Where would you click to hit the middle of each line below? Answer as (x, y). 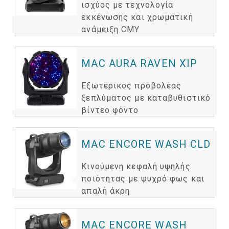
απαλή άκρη (106, 191)
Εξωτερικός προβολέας (132, 86)
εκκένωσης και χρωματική (137, 17)
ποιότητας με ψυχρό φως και (143, 179)
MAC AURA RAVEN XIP (140, 64)
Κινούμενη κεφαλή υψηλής (136, 167)
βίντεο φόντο (110, 110)
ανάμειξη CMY (111, 30)
